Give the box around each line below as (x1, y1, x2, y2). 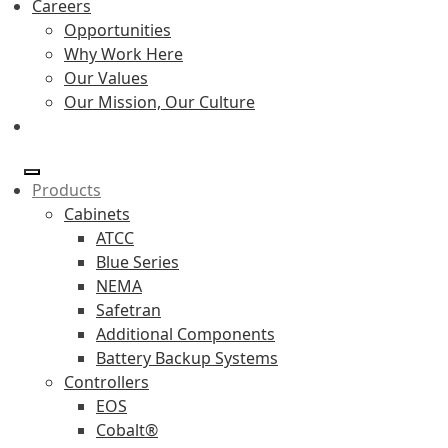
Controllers (64, 370, 149, 393)
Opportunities (64, 18, 171, 41)
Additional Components (96, 322, 275, 345)
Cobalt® (96, 418, 158, 441)
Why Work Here (64, 42, 183, 65)
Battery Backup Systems (96, 346, 278, 369)
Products (32, 178, 101, 201)
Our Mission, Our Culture (64, 90, 255, 113)
